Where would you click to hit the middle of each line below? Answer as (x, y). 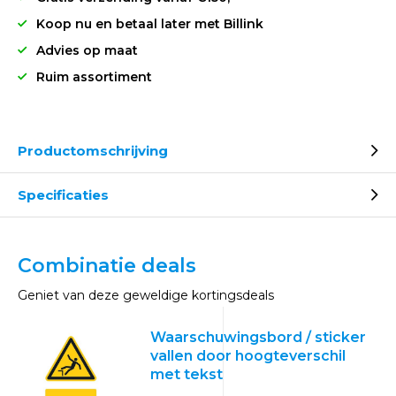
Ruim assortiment (94, 77)
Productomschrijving (93, 151)
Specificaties (63, 195)
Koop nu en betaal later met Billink (150, 24)
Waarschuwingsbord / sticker (258, 337)
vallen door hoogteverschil (248, 356)
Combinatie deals (107, 266)
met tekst (187, 374)
